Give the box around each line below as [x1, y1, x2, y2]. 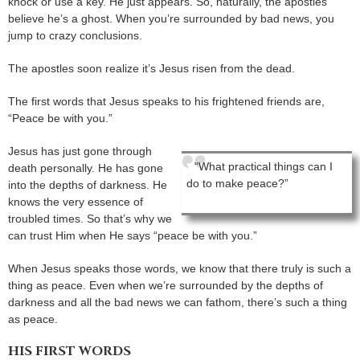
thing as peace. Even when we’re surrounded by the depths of [8, 278, 323, 292]
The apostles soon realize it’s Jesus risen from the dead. [8, 61, 295, 75]
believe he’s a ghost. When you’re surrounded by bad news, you [8, 11, 334, 25]
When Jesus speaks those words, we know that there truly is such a [8, 261, 351, 275]
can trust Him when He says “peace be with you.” [8, 228, 257, 242]
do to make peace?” [186, 176, 288, 190]
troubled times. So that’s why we [8, 211, 172, 225]
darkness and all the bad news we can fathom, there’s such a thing [8, 295, 347, 309]
